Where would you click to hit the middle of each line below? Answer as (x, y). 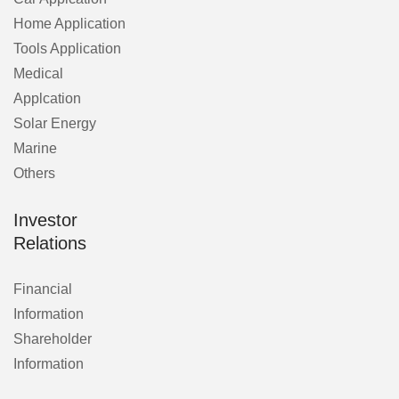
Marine (35, 148)
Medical (38, 73)
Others (34, 173)
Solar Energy (55, 123)
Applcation (47, 98)
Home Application (69, 23)
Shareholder (53, 338)
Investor (45, 220)
